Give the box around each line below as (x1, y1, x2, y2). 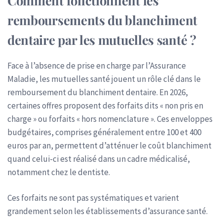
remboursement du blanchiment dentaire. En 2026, (7, 86, 188, 98)
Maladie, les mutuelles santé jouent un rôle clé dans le (7, 73, 201, 84)
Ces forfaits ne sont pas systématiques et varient (7, 192, 179, 203)
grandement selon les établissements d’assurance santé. (7, 206, 208, 217)
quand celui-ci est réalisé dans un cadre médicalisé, (7, 153, 190, 164)
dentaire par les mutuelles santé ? (7, 31, 196, 48)
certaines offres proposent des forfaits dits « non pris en (7, 100, 203, 111)
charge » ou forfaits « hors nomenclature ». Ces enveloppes (7, 113, 213, 124)
